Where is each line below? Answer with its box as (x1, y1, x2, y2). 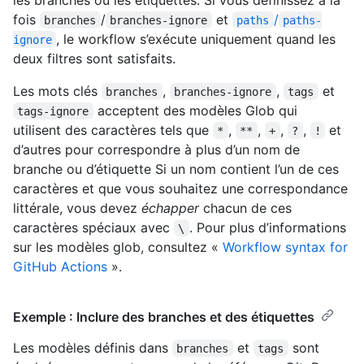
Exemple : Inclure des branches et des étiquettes (13, 308, 314, 325)
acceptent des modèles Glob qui (93, 102, 301, 119)
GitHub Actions (13, 258, 107, 275)
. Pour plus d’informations (188, 219, 350, 236)
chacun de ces (199, 199, 292, 216)
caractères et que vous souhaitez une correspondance (13, 180, 348, 197)
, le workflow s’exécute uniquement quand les (56, 30, 340, 47)
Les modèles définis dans (13, 339, 172, 356)
